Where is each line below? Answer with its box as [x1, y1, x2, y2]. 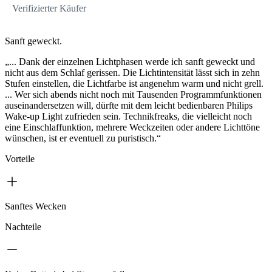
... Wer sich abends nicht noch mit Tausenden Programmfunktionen [5, 89, 262, 100]
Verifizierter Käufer [12, 3, 86, 14]
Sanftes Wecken [5, 201, 66, 212]
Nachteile [5, 222, 41, 233]
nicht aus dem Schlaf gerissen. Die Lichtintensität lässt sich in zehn [5, 67, 260, 78]
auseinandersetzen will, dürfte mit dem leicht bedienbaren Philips [5, 100, 253, 111]
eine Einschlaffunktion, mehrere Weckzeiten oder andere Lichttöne [5, 122, 260, 133]
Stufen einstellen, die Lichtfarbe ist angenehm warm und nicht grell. [5, 78, 263, 89]
